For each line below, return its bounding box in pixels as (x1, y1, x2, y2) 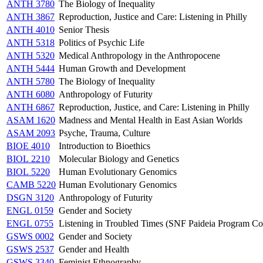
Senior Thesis (59, 24, 109, 35)
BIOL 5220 (6, 166, 50, 177)
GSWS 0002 (6, 231, 54, 241)
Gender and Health (59, 244, 129, 254)
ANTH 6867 (6, 102, 55, 112)
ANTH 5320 (6, 50, 55, 60)
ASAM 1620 (6, 114, 55, 125)
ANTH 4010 (6, 24, 55, 35)
